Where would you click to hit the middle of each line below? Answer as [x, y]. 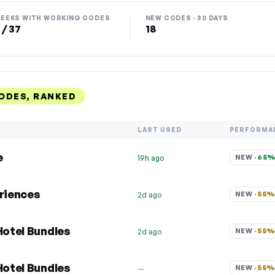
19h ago [151, 158]
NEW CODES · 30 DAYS [187, 18]
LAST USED [160, 130]
